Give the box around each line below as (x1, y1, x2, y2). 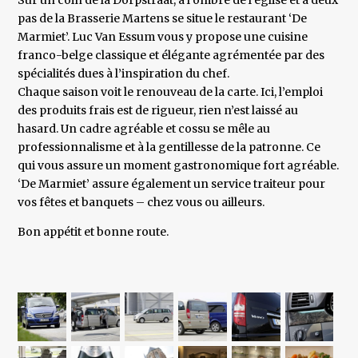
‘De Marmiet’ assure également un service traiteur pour (18, 177, 326, 192)
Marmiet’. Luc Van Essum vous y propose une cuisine (18, 30, 308, 45)
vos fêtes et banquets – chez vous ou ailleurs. (18, 195, 265, 210)
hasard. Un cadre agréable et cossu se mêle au (18, 121, 271, 137)
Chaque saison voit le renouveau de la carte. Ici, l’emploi (18, 85, 324, 100)
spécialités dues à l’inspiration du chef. (18, 66, 230, 82)
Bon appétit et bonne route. (18, 225, 169, 240)
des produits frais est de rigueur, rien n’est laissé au (18, 103, 299, 118)
